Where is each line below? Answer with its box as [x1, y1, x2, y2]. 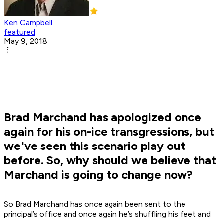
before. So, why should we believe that [4, 153, 216, 168]
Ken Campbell [4, 18, 52, 28]
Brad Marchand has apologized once [4, 110, 201, 125]
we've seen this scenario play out [4, 139, 185, 153]
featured [4, 27, 35, 37]
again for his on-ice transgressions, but [4, 124, 214, 139]
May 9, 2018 [4, 37, 47, 46]
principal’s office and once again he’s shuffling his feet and [4, 209, 211, 219]
